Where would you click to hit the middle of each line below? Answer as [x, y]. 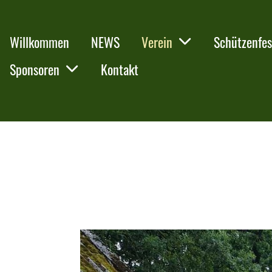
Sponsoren [35, 69]
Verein [157, 42]
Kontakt [120, 69]
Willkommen [39, 42]
